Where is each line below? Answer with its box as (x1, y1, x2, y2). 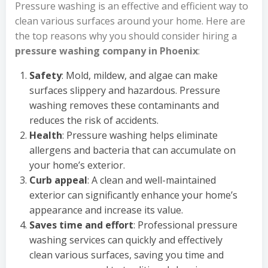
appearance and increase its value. (29, 203, 183, 217)
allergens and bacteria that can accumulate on (29, 143, 236, 157)
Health (29, 128, 62, 142)
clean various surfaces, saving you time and (29, 248, 224, 261)
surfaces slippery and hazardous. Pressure (29, 83, 220, 97)
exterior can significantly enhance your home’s (29, 188, 237, 202)
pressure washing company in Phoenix (15, 44, 198, 57)
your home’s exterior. (29, 158, 125, 172)
